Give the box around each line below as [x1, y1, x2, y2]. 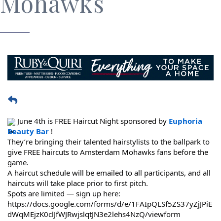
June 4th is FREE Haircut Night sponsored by [15, 115, 169, 126]
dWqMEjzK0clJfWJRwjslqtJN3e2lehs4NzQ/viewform [7, 209, 181, 219]
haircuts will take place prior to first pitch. [7, 178, 148, 188]
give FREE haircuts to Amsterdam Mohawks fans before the [7, 147, 208, 157]
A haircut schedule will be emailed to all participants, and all [7, 167, 211, 178]
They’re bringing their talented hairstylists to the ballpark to [7, 136, 210, 147]
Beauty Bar [7, 126, 49, 136]
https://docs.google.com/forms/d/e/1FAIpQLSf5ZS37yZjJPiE [7, 198, 212, 209]
